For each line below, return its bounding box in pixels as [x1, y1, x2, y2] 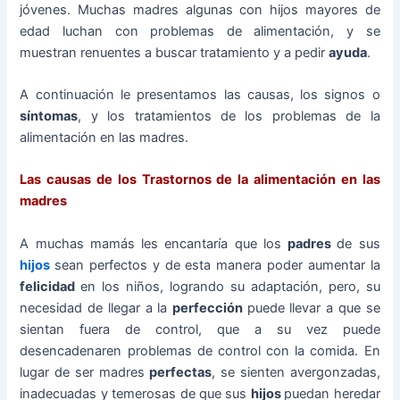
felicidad [20, 278, 81, 295]
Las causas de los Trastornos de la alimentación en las [20, 171, 380, 188]
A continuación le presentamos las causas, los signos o [20, 86, 380, 103]
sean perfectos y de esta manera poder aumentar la [54, 256, 380, 273]
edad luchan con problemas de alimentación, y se [20, 22, 380, 39]
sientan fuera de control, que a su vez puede [20, 321, 380, 337]
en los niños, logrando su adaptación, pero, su [80, 278, 380, 295]
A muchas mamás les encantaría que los [20, 235, 288, 252]
